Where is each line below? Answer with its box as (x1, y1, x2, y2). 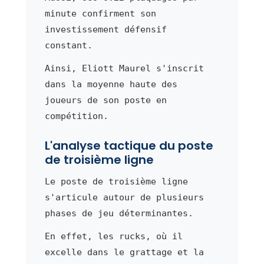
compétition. (44, 110, 108, 121)
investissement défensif (44, 24, 167, 35)
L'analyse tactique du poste (44, 137, 213, 154)
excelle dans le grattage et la (44, 246, 204, 258)
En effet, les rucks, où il (44, 230, 183, 242)
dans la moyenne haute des (44, 78, 177, 90)
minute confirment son (44, 8, 156, 19)
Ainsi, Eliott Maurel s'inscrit (44, 62, 204, 74)
